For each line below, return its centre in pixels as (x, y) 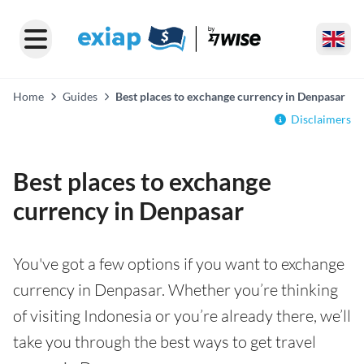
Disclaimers (321, 119)
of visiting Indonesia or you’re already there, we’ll (182, 316)
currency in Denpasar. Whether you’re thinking (175, 290)
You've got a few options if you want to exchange (179, 264)
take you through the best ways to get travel (165, 342)
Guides (80, 96)
